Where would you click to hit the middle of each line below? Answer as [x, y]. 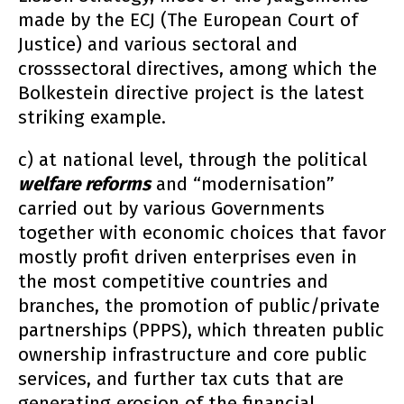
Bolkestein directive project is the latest [191, 93]
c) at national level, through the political [193, 161]
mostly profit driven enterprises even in [188, 258]
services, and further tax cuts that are [181, 380]
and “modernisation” [245, 185]
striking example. [92, 117]
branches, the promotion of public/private [199, 307]
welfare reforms [84, 185]
